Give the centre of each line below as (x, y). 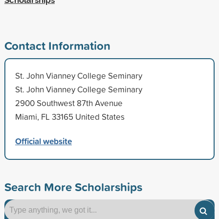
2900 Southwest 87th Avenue (69, 103)
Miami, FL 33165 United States (70, 116)
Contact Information (57, 45)
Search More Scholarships (73, 186)
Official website (43, 141)
